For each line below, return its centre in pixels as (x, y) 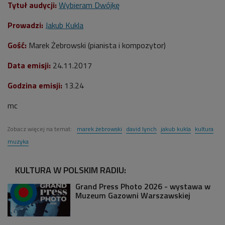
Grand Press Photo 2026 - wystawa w (143, 186)
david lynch (141, 129)
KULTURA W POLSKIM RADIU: (71, 170)
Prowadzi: (26, 25)
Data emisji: (29, 65)
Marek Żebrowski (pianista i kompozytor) (97, 45)
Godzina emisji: (35, 85)
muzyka (18, 141)
